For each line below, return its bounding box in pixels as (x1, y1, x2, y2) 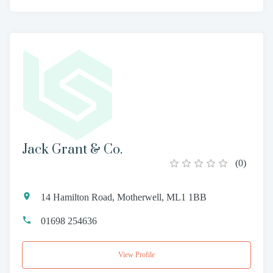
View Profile (118, 250, 155, 259)
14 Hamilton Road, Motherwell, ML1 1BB (41, 192, 207, 202)
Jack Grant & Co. (22, 141, 122, 158)
